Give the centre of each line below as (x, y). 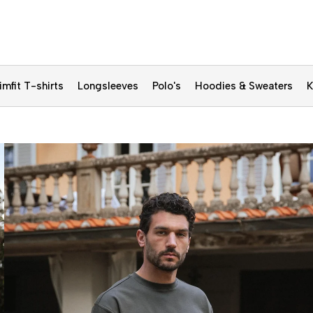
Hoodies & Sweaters (244, 86)
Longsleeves (108, 86)
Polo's (167, 86)
